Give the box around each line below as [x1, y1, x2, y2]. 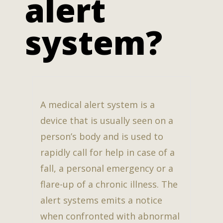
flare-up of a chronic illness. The [40, 178, 178, 191]
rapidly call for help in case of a [40, 146, 175, 159]
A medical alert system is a [40, 99, 155, 111]
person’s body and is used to [40, 130, 163, 143]
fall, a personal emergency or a [40, 162, 173, 175]
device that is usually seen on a [40, 114, 173, 127]
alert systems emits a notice [40, 194, 162, 207]
